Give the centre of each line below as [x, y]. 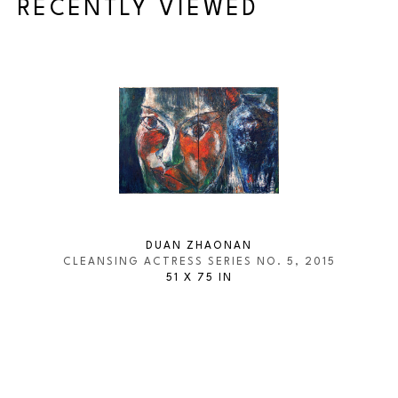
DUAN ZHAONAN [199, 246]
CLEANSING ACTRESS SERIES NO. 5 [179, 262]
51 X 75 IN [199, 278]
